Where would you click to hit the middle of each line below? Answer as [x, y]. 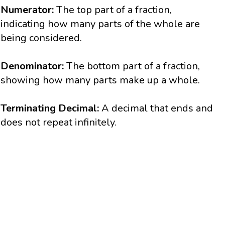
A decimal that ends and [157, 108]
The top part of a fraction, [114, 10]
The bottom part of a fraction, [132, 66]
